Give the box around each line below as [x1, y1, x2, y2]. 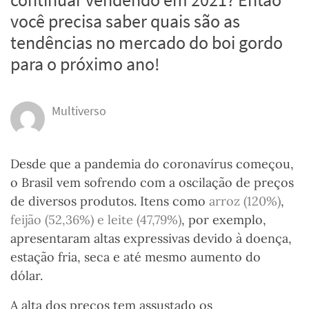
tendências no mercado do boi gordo [10, 31, 283, 54]
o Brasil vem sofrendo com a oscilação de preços [10, 175, 294, 191]
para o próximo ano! [10, 52, 160, 76]
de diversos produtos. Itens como [10, 193, 209, 210]
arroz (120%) [209, 193, 281, 210]
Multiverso [52, 103, 106, 119]
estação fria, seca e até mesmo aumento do [10, 249, 261, 266]
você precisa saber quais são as [10, 10, 240, 33]
